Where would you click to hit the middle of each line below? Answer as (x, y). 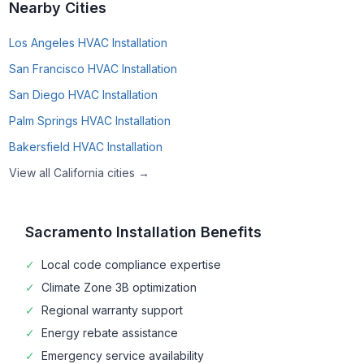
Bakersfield (39, 147)
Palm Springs (43, 121)
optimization (162, 287)
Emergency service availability (122, 355)
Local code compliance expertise (131, 264)
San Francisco (46, 69)
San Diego (37, 95)
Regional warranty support (112, 310)
